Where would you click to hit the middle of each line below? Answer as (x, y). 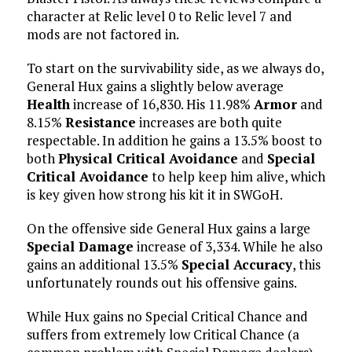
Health (48, 104)
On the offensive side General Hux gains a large (168, 229)
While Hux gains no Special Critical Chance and (167, 317)
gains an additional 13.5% (104, 265)
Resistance (100, 123)
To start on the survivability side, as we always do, (175, 68)
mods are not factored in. (103, 35)
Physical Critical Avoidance (148, 159)
